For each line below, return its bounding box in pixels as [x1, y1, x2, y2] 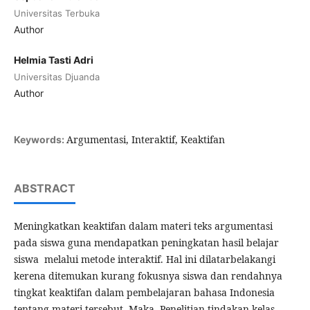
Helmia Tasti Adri [13, 54, 93, 66]
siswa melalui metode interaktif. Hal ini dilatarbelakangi [13, 253, 275, 266]
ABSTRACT [13, 181, 75, 196]
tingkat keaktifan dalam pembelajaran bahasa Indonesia [13, 286, 275, 300]
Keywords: [13, 134, 66, 146]
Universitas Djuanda [13, 71, 100, 82]
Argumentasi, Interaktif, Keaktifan [66, 133, 225, 147]
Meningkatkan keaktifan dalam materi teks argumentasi [13, 219, 273, 233]
